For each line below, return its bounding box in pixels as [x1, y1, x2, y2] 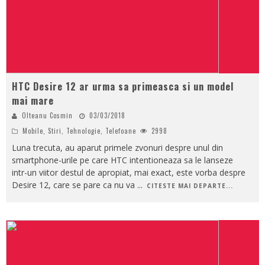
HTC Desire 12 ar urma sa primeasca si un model [12, 79, 234, 93]
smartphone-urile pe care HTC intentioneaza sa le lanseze [12, 154, 233, 166]
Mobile [22, 125, 43, 135]
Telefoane [105, 125, 136, 135]
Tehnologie [66, 125, 101, 135]
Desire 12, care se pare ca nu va [12, 179, 137, 190]
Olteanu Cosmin [22, 110, 73, 120]
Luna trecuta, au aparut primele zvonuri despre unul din [12, 141, 223, 153]
